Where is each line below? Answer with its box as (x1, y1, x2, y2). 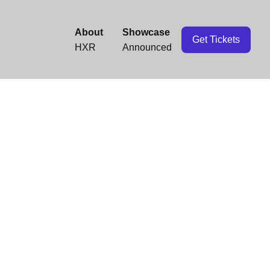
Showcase (122, 27, 170, 37)
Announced (122, 42, 172, 52)
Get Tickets (192, 34, 240, 45)
